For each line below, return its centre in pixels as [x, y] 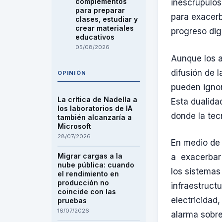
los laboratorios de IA [95, 108]
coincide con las [87, 192]
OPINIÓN [72, 73]
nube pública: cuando [96, 165]
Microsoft [74, 126]
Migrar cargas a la [90, 156]
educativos [95, 37]
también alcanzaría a [95, 117]
